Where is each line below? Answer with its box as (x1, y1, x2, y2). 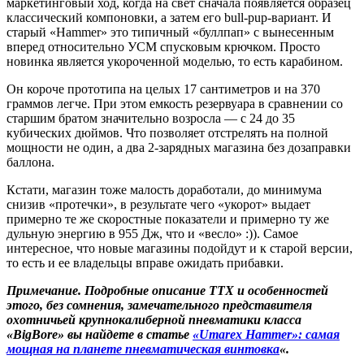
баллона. (6, 154, 54, 169)
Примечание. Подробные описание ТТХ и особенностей (6, 283, 328, 297)
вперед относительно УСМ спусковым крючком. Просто (6, 39, 320, 54)
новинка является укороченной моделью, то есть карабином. (6, 54, 343, 68)
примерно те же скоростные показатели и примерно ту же (6, 211, 329, 226)
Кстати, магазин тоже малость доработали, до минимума (6, 182, 322, 197)
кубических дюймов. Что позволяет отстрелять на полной (6, 125, 328, 140)
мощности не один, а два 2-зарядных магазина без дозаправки (6, 140, 351, 154)
